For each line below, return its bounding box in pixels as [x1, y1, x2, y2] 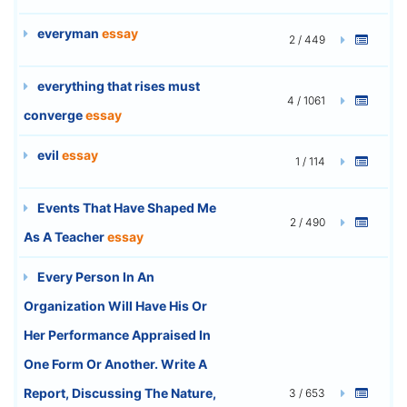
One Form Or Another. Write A [24, 355, 207, 372]
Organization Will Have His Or [24, 297, 207, 313]
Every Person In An [35, 268, 154, 284]
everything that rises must [35, 77, 200, 94]
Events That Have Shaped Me [35, 199, 216, 215]
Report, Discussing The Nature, [24, 384, 216, 401]
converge [24, 106, 85, 123]
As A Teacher [24, 228, 107, 244]
